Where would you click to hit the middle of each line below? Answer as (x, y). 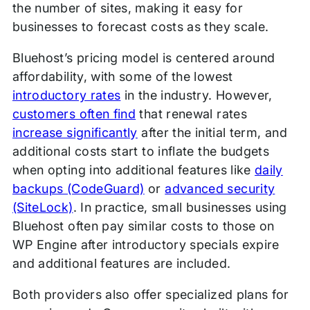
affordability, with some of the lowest (122, 76)
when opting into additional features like (134, 170)
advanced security (220, 188)
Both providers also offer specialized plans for (151, 294)
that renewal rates (191, 113)
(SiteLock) (43, 207)
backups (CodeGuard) (78, 188)
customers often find (74, 113)
